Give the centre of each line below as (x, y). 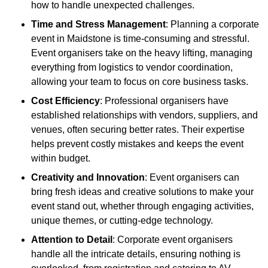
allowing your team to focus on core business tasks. (140, 82)
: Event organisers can (192, 178)
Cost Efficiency (66, 101)
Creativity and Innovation (88, 178)
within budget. (61, 159)
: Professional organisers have (164, 101)
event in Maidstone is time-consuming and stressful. (140, 39)
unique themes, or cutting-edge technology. (122, 221)
